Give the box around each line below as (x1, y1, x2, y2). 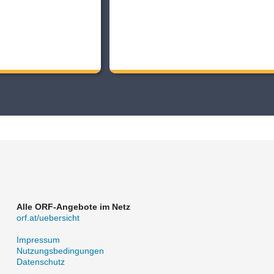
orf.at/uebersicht (16, 212, 80, 223)
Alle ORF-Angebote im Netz (16, 201, 130, 212)
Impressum (16, 234, 60, 245)
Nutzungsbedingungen (16, 245, 104, 256)
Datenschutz (16, 256, 65, 267)
